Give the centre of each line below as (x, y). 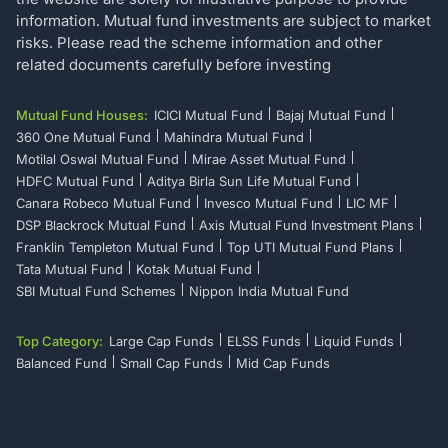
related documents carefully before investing (173, 64)
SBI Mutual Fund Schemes (96, 290)
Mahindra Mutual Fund (234, 136)
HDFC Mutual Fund (75, 180)
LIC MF (367, 202)
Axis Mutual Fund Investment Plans (306, 224)
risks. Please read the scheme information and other (199, 42)
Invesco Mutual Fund (268, 202)
